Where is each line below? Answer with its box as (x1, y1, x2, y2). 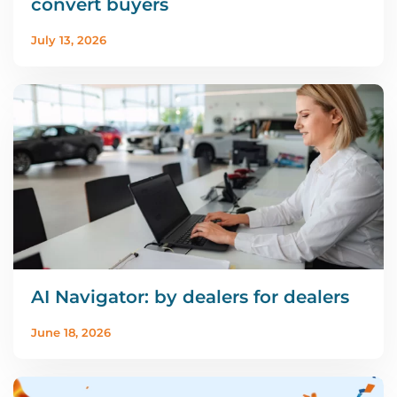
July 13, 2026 (31, 32, 106, 47)
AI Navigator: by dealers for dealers (31, 285, 349, 307)
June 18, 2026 (31, 324, 111, 339)
